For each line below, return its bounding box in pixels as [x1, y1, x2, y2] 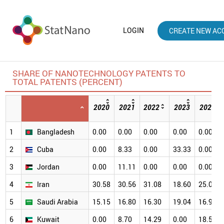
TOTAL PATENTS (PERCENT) [12, 76, 122, 88]
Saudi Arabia [37, 197, 78, 207]
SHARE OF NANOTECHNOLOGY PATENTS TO [12, 67, 185, 79]
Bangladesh [37, 127, 74, 137]
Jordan [37, 162, 59, 172]
